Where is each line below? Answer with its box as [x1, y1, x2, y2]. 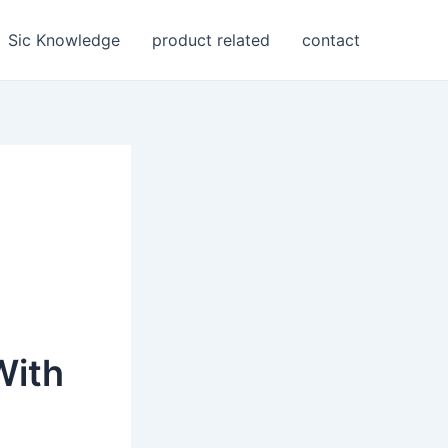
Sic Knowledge [8, 30, 120, 50]
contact [302, 30, 360, 50]
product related [152, 30, 270, 50]
